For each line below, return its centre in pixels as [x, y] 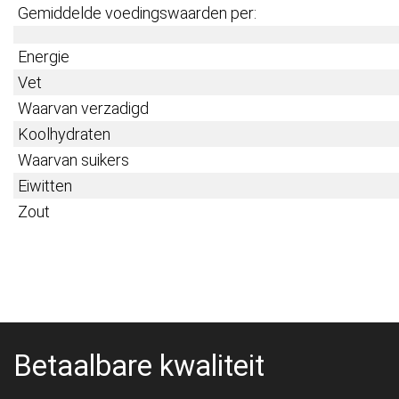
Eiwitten [47, 186]
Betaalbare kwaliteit [139, 366]
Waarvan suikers [73, 160]
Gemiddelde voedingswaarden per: [137, 13]
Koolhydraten [64, 134]
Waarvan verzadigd [83, 109]
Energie [44, 57]
